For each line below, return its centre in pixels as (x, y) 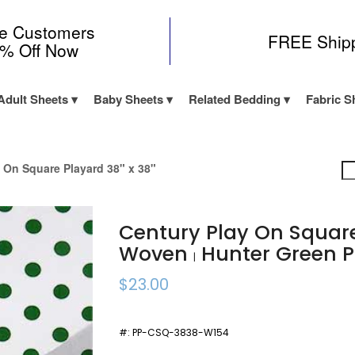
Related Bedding (234, 99)
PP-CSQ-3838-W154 (181, 332)
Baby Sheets (128, 99)
